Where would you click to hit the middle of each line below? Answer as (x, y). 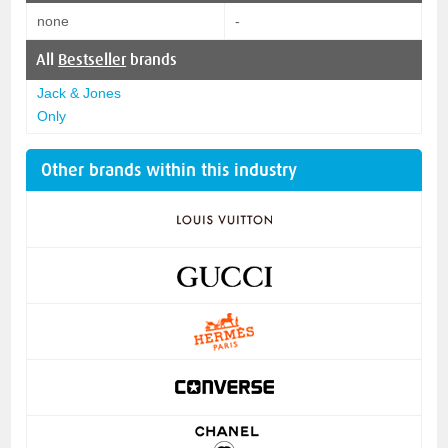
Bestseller (92, 59)
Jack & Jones (79, 92)
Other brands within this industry (169, 169)
